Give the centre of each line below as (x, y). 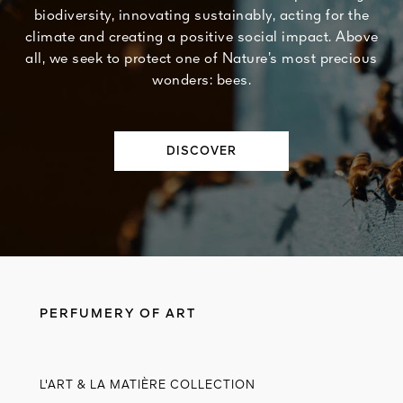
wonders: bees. (201, 81)
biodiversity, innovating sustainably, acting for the (201, 16)
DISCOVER (201, 151)
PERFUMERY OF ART (118, 313)
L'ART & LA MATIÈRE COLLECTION (148, 385)
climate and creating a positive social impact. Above (201, 38)
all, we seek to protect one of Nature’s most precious (201, 59)
